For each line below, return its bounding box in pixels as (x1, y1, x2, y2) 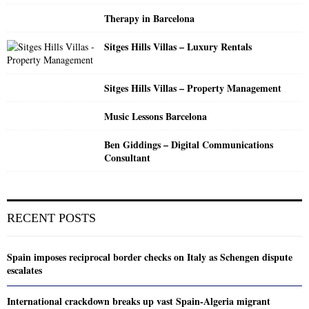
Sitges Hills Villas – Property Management (104, 80, 282, 95)
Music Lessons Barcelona (104, 108, 208, 123)
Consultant (104, 150, 151, 165)
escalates (7, 262, 42, 277)
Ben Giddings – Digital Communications (104, 137, 274, 152)
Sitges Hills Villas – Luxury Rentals (104, 39, 252, 54)
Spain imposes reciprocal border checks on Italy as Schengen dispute (7, 249, 292, 264)
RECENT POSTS (7, 210, 96, 225)
